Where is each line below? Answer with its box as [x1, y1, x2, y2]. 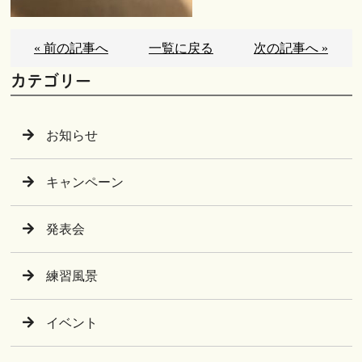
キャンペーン [45, 175, 124, 190]
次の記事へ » [254, 41, 328, 56]
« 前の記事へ [34, 41, 108, 56]
